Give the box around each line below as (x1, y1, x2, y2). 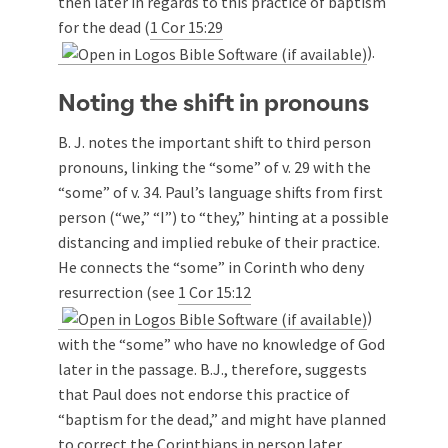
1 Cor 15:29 (150, 17, 223, 38)
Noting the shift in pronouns (58, 91, 369, 116)
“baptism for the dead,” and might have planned (58, 408, 386, 429)
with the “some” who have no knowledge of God (58, 333, 385, 354)
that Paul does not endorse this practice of (58, 383, 350, 404)
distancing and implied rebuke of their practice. (58, 231, 380, 252)
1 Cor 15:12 (178, 281, 251, 302)
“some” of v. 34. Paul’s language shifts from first (58, 181, 383, 202)
